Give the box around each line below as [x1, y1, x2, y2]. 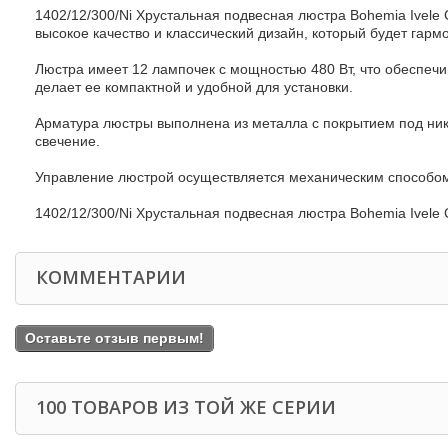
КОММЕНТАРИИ [36, 264, 186, 289]
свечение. [35, 132, 100, 149]
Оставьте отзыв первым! [25, 329, 204, 346]
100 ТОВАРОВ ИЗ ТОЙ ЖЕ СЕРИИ [36, 394, 336, 419]
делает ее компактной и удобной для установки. [35, 78, 353, 95]
